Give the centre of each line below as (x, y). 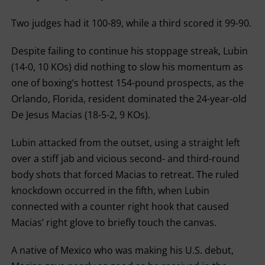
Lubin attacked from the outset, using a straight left (125, 143)
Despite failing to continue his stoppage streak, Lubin (129, 51)
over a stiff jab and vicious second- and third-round (125, 159)
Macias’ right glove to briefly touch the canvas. (114, 222)
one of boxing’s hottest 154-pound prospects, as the (127, 83)
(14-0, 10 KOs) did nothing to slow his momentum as (127, 67)
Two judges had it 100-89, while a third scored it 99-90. (131, 23)
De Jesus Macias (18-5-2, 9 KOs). (80, 115)
